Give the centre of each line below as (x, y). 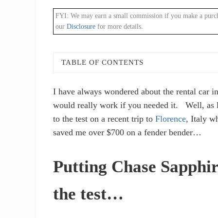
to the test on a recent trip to (104, 119)
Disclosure (81, 27)
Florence (171, 119)
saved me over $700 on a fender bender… (127, 133)
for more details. (119, 27)
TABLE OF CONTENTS (103, 63)
